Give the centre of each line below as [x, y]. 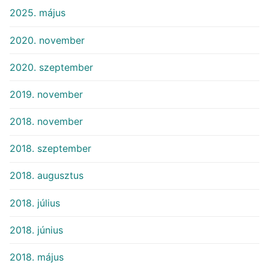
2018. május [37, 257]
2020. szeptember [51, 67]
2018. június [36, 230]
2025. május [38, 13]
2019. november [46, 94]
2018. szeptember [50, 149]
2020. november [47, 40]
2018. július [35, 203]
